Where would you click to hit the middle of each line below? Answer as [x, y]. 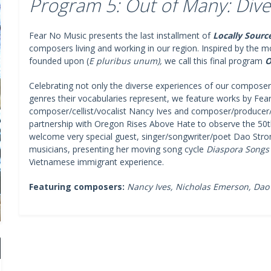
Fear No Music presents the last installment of [121, 35]
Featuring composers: [78, 187]
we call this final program [213, 61]
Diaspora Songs [237, 149]
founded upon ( [59, 61]
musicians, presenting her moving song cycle [117, 149]
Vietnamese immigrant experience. [96, 162]
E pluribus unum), [125, 61]
